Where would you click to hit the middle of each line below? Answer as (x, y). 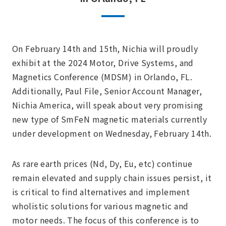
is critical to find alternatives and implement (101, 192)
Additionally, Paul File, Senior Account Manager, (107, 91)
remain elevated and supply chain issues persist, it (112, 178)
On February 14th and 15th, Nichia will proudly (105, 48)
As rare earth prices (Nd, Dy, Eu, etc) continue (102, 163)
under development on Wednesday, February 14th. (112, 133)
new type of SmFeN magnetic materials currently (110, 119)
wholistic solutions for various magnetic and (100, 206)
